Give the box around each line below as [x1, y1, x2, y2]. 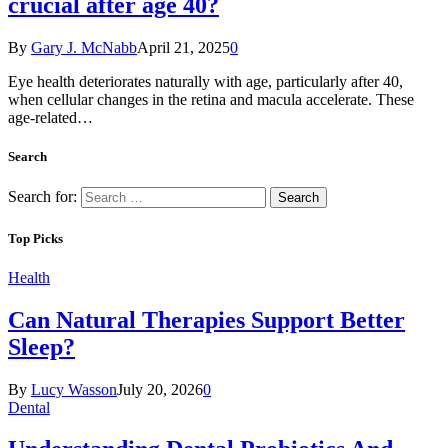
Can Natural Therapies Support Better [8, 306, 405, 333]
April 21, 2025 [137, 39, 230, 57]
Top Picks [8, 230, 63, 246]
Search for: [8, 188, 77, 206]
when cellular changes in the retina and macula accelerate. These [8, 91, 414, 109]
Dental [8, 398, 50, 416]
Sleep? [8, 333, 75, 360]
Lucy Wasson [31, 380, 117, 398]
